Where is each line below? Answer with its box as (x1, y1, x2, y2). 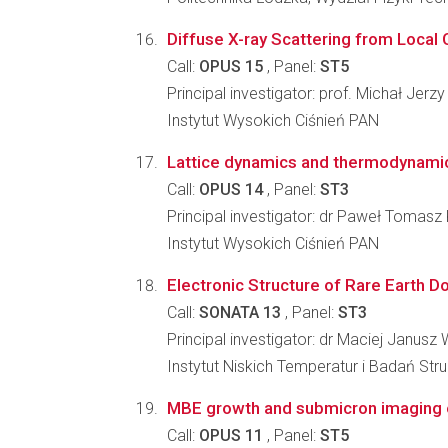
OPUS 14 (199, 180, 263, 199)
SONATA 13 (199, 303, 281, 322)
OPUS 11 (199, 426, 263, 445)
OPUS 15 (199, 57, 263, 76)
